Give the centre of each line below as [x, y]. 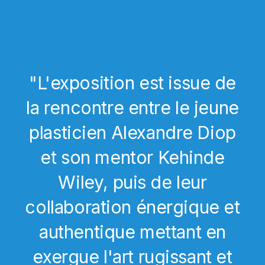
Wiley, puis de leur [132, 182]
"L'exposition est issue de [132, 83]
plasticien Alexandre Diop [132, 133]
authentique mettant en [132, 232]
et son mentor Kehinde [132, 158]
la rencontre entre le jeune [132, 108]
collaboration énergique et [132, 207]
